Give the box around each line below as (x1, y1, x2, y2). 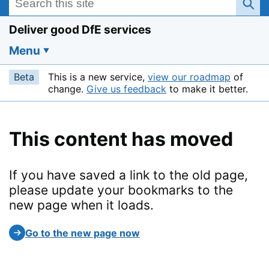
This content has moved (9, 127, 233, 151)
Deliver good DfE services (9, 23, 151, 37)
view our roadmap (148, 71, 231, 83)
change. (48, 83, 86, 95)
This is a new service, (48, 71, 148, 83)
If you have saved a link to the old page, (9, 168, 248, 183)
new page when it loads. (9, 198, 154, 213)
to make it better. (166, 83, 248, 95)
